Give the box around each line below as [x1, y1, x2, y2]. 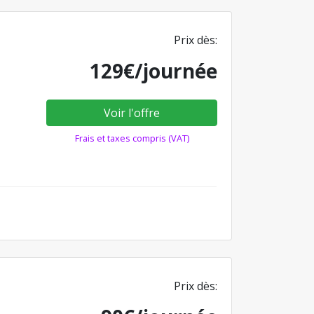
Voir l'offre [104, 104, 160, 121]
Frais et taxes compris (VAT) [74, 131, 189, 144]
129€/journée [90, 57, 217, 84]
